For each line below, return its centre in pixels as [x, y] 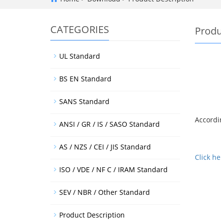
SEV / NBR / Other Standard [105, 192]
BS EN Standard [85, 79]
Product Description [92, 215]
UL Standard [80, 56]
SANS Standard [84, 101]
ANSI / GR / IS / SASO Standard [110, 124]
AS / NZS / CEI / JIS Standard [105, 147]
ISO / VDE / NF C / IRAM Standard [113, 169]
